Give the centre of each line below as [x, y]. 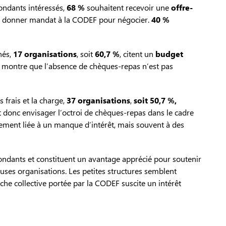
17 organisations [45, 54]
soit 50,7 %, [155, 100]
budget [169, 54]
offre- [182, 8]
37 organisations [98, 100]
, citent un [137, 54]
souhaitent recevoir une [128, 8]
